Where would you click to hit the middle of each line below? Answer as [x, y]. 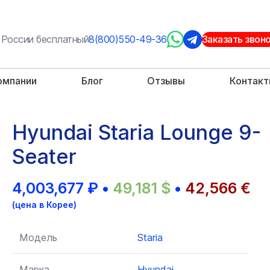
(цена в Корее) [44, 205]
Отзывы [166, 81]
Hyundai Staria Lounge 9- [137, 132]
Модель [38, 237]
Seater [44, 156]
